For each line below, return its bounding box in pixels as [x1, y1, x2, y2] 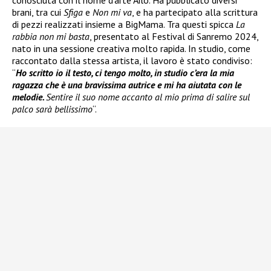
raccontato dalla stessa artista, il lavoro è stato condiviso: [12, 54, 252, 67]
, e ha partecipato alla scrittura [132, 6, 258, 19]
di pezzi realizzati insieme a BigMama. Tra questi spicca [12, 18, 236, 31]
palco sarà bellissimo [12, 103, 93, 116]
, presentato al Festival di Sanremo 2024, [90, 30, 258, 43]
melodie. [12, 91, 46, 103]
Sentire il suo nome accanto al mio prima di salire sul [46, 91, 250, 103]
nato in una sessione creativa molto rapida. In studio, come [12, 42, 250, 55]
